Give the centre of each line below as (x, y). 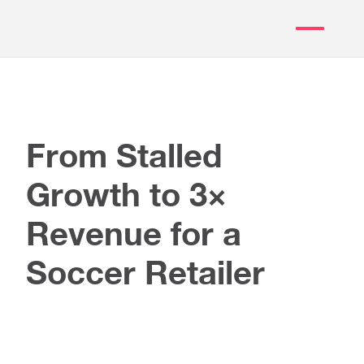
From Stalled (124, 155)
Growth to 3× (126, 194)
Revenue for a (134, 233)
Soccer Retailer (145, 272)
